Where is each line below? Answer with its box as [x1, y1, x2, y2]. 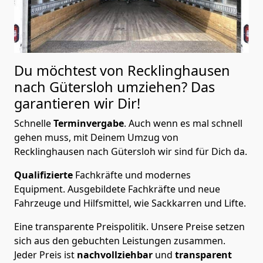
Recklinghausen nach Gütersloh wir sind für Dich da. [14, 145, 247, 159]
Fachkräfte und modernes [75, 168, 191, 182]
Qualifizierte [14, 168, 75, 182]
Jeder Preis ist [14, 248, 77, 262]
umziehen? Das [117, 77, 215, 97]
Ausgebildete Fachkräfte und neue [68, 183, 220, 196]
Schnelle [14, 117, 53, 130]
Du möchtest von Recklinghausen [14, 61, 230, 80]
